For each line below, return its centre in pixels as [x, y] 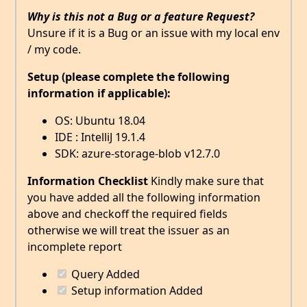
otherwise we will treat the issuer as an [128, 231]
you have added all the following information [144, 198]
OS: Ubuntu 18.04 [100, 121]
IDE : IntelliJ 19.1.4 [100, 137]
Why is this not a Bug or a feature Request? [141, 17]
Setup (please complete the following [128, 77]
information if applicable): [99, 94]
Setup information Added [136, 291]
